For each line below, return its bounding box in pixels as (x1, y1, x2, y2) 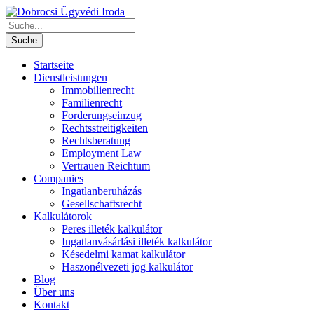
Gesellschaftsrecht (62, 198, 142, 210)
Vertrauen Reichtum (62, 160, 150, 172)
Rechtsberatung (62, 135, 130, 146)
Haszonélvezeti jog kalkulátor (62, 261, 193, 273)
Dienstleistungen (34, 71, 107, 83)
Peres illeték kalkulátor (62, 223, 162, 235)
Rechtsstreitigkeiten (62, 122, 148, 134)
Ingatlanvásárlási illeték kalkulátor (62, 235, 212, 247)
